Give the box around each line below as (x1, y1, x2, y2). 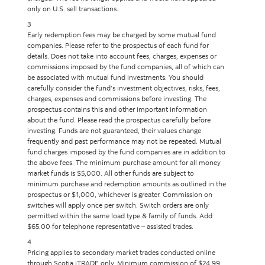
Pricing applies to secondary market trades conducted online (27, 248, 215, 257)
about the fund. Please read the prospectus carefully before (27, 115, 211, 124)
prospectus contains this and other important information (27, 105, 207, 114)
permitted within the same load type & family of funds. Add (27, 211, 212, 220)
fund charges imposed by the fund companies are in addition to (27, 147, 225, 156)
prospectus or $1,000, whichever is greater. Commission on (27, 190, 212, 199)
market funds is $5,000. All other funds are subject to (27, 169, 194, 177)
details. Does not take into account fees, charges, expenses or (27, 51, 216, 60)
